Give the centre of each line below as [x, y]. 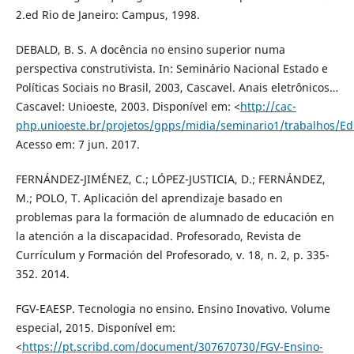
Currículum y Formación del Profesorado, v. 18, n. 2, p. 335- [172, 255]
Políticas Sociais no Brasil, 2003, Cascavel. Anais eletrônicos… [177, 88]
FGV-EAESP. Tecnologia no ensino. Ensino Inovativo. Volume [173, 309]
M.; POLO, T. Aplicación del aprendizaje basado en [149, 198]
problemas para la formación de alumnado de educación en [175, 217]
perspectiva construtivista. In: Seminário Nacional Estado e [171, 69]
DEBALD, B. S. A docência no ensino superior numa [150, 50]
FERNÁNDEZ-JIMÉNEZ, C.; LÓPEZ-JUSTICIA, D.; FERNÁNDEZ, [170, 179]
